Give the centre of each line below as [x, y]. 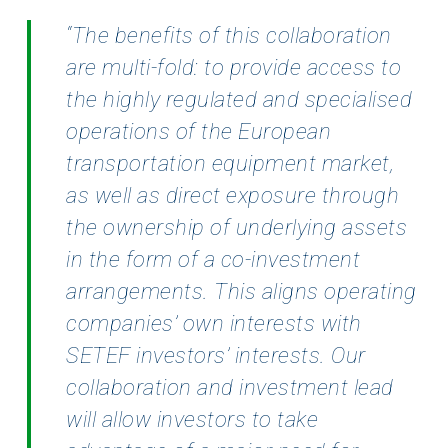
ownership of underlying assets [255, 228]
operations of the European [199, 132]
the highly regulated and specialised [239, 100]
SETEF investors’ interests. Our [216, 356]
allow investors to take [210, 420]
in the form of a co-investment [213, 260]
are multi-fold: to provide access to [234, 68]
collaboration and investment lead [230, 388]
